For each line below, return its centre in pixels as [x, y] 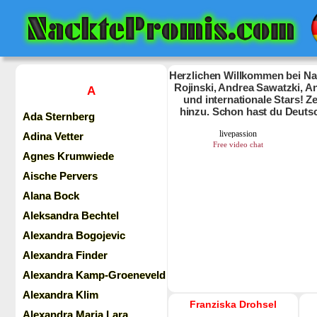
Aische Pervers [60, 176]
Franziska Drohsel [233, 304]
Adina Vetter [53, 136]
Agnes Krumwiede [68, 156]
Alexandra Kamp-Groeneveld [94, 275]
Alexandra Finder [65, 255]
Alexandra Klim [60, 295]
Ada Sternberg [59, 116]
